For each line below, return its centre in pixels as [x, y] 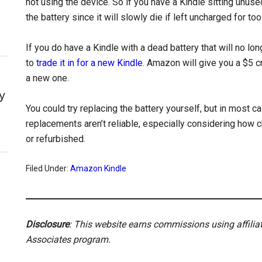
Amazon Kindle [98, 168]
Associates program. [68, 239]
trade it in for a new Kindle [89, 63]
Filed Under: [48, 168]
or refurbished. [56, 139]
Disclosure [47, 224]
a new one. [47, 78]
